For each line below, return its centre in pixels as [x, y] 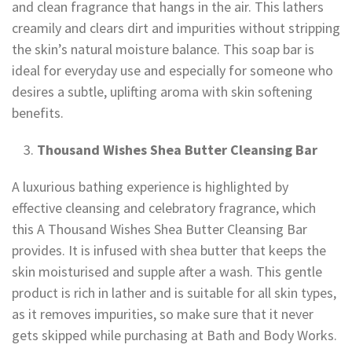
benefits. [38, 113]
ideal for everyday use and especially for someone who [172, 71]
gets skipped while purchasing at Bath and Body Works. [174, 335]
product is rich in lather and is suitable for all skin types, [174, 293]
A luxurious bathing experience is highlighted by [150, 187]
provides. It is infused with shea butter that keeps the [169, 251]
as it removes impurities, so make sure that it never [163, 314]
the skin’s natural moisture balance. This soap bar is [163, 49]
